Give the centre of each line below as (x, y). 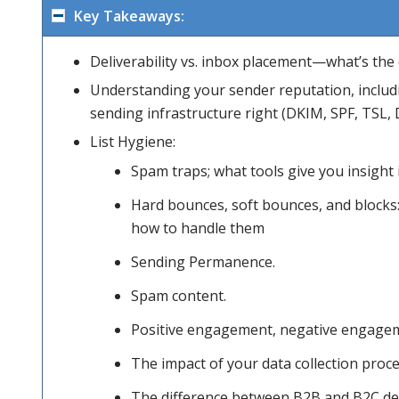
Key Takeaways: (129, 16)
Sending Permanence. (203, 262)
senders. (96, 281)
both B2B (96, 137)
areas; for (96, 65)
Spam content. (179, 296)
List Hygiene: (133, 142)
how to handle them (198, 228)
